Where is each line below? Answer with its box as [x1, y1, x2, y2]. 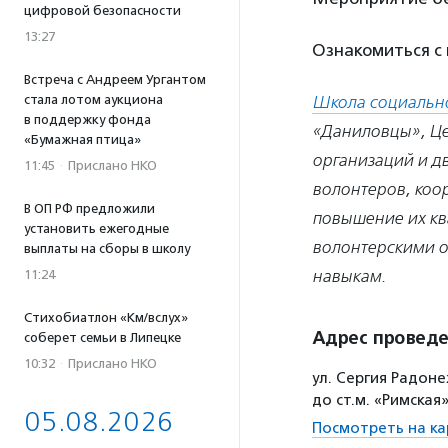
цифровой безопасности [24, 3, 181, 18]
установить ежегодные [24, 221, 169, 236]
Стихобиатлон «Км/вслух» [24, 310, 188, 325]
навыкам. [312, 266, 386, 287]
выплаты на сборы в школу [24, 241, 190, 256]
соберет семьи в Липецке [24, 330, 181, 345]
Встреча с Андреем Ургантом [24, 72, 206, 87]
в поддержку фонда [24, 112, 151, 127]
